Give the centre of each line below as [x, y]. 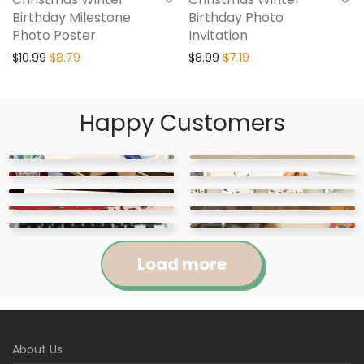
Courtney [249, 336]
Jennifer [65, 336]
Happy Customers [182, 123]
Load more [182, 264]
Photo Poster [54, 36]
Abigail [59, 353]
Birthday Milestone [71, 18]
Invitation [218, 36]
